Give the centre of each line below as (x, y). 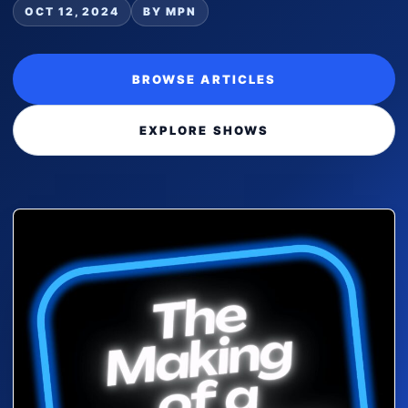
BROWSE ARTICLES (204, 79)
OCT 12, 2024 (72, 11)
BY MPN (170, 11)
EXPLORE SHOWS (204, 130)
